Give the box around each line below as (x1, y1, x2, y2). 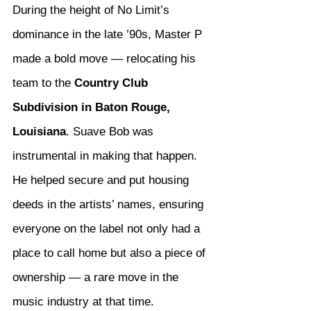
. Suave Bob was (66, 125, 157, 139)
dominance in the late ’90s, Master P (12, 28, 205, 42)
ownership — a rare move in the (12, 271, 182, 285)
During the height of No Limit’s (12, 3, 173, 17)
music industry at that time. (12, 295, 154, 309)
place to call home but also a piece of (12, 246, 209, 260)
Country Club (74, 76, 151, 90)
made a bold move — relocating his (12, 52, 199, 66)
